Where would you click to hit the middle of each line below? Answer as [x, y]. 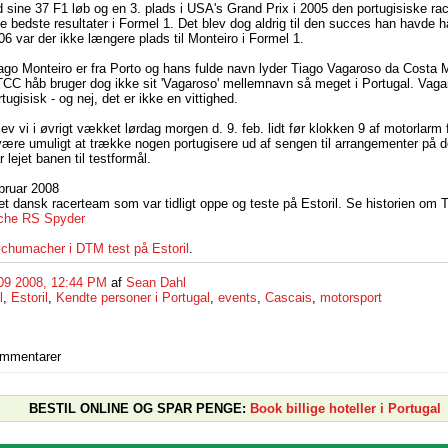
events [237, 298]
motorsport [351, 298]
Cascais [288, 298]
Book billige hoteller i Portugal [345, 408]
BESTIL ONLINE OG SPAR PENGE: [137, 408]
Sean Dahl [156, 283]
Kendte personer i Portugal [133, 298]
